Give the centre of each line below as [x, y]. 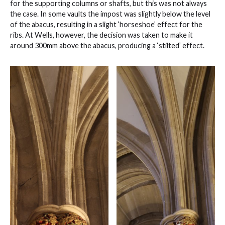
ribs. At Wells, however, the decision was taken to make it [101, 35]
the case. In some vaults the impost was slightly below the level [110, 14]
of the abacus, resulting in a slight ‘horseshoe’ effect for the [106, 25]
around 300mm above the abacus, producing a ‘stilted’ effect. [107, 46]
